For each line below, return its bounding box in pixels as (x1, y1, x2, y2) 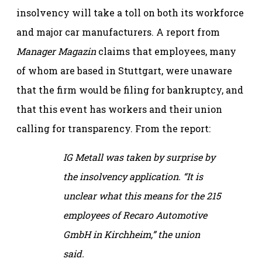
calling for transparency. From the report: (16, 122, 211, 135)
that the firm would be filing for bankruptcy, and (16, 83, 243, 96)
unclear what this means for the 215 (63, 189, 220, 202)
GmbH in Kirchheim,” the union (63, 227, 200, 240)
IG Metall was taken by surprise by (63, 150, 215, 163)
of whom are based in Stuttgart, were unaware (16, 64, 232, 77)
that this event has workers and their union (16, 102, 222, 115)
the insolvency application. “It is (63, 170, 203, 182)
